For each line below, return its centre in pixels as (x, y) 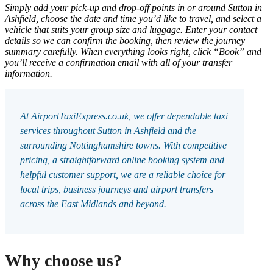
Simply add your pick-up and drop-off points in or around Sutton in (133, 7)
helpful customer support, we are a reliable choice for (123, 174)
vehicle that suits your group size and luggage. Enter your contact (131, 29)
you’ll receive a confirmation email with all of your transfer (119, 62)
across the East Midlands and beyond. (93, 204)
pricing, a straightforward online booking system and (122, 160)
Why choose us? (63, 260)
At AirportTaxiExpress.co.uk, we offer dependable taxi (124, 116)
